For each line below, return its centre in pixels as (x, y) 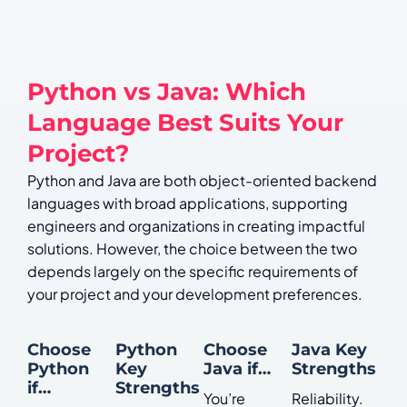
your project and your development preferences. (195, 294)
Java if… (237, 369)
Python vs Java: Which (167, 92)
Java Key (329, 350)
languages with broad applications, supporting (188, 203)
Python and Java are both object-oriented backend (202, 181)
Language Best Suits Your (185, 123)
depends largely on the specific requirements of (193, 272)
